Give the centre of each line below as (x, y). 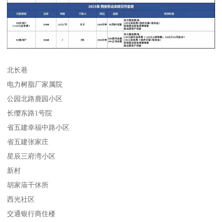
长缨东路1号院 (30, 113)
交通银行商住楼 (31, 214)
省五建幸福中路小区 (38, 127)
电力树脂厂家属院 (35, 84)
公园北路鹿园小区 (35, 99)
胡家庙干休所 (28, 185)
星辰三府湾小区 (31, 156)
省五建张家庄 (28, 142)
